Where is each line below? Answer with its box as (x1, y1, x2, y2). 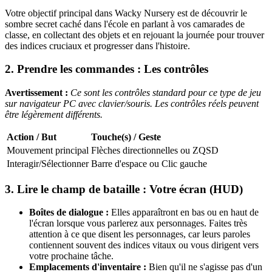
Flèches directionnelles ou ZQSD (91, 145, 219, 156)
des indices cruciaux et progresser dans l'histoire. (5, 40, 190, 51)
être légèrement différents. (5, 109, 103, 120)
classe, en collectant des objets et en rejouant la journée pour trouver (5, 29, 264, 40)
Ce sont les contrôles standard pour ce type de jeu (70, 87, 261, 98)
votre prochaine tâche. (29, 251, 114, 262)
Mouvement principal (7, 145, 89, 156)
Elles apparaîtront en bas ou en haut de (109, 207, 259, 218)
